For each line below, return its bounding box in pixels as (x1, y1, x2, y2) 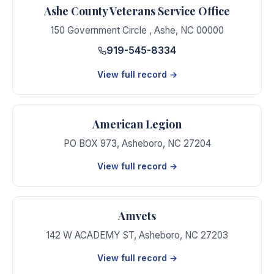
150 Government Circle (50, 24, 149, 36)
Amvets (118, 208, 156, 223)
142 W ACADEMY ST (46, 229, 134, 241)
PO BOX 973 (63, 137, 117, 149)
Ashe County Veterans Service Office (44, 4, 230, 18)
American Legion (92, 116, 182, 131)
